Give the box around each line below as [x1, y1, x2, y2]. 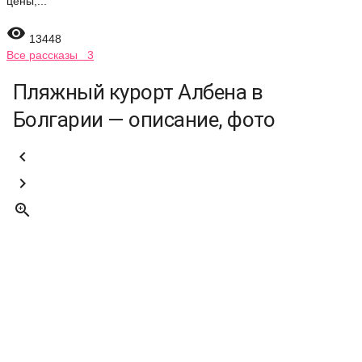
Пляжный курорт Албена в [13, 80, 263, 104]
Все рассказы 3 [6, 48, 94, 61]
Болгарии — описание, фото [13, 107, 275, 132]
